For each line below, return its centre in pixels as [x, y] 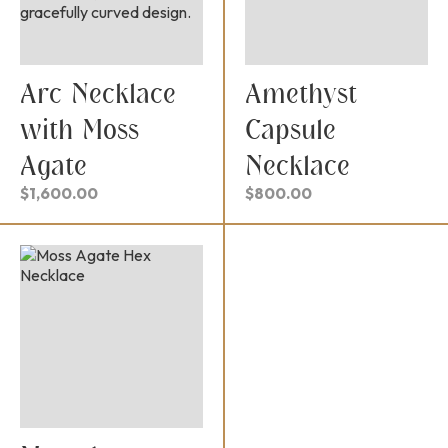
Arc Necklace [98, 93]
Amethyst [301, 93]
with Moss [79, 129]
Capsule [290, 129]
